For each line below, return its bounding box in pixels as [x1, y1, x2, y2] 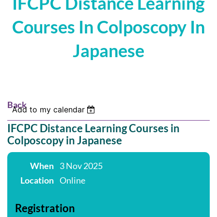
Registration [15, 201, 75, 215]
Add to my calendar [12, 105, 85, 115]
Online [60, 175, 85, 186]
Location [20, 175, 54, 186]
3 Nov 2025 [60, 160, 103, 171]
